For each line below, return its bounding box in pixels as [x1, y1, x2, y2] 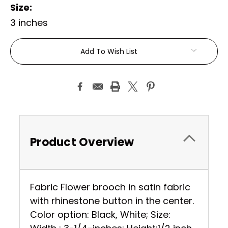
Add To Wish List [80, 46, 137, 56]
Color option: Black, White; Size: [30, 208, 170, 221]
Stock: [10, 54, 45, 69]
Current [10, 38, 53, 53]
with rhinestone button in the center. [30, 194, 194, 207]
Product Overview [30, 134, 134, 150]
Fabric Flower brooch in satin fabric [30, 180, 190, 193]
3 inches [10, 16, 48, 29]
